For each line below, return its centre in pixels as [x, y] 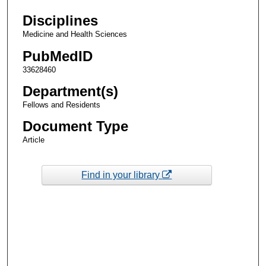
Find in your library [122, 175]
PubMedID [57, 56]
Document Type [75, 126]
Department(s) [70, 91]
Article [33, 140]
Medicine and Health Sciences [75, 34]
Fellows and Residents [61, 104]
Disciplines [60, 21]
